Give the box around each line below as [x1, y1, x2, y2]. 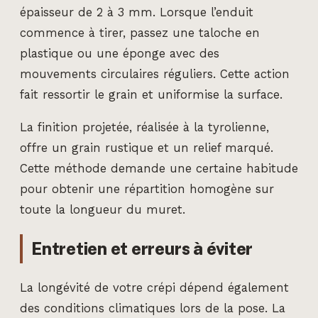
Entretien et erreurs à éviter [31, 238, 253, 258]
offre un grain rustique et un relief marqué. [20, 141, 273, 155]
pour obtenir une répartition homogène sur [20, 182, 274, 197]
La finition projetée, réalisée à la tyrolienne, [20, 121, 269, 135]
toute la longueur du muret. [20, 203, 185, 217]
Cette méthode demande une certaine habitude [20, 162, 298, 176]
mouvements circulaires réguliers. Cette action [20, 67, 290, 82]
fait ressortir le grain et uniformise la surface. [20, 88, 283, 102]
